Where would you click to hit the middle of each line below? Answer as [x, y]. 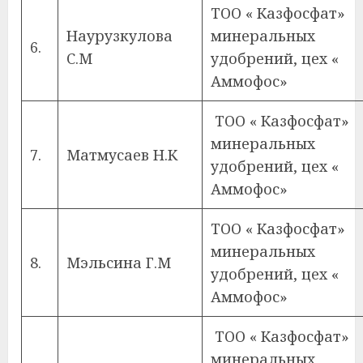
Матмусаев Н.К [122, 155]
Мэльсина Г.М [119, 263]
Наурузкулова [120, 36]
